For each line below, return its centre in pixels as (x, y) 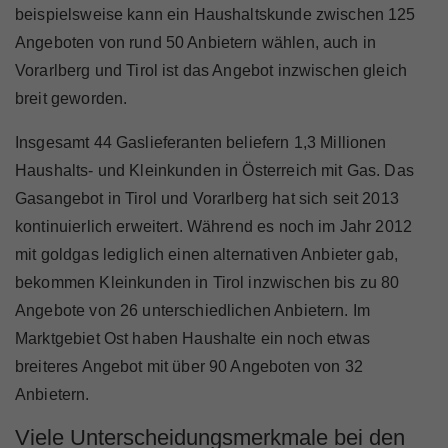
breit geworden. (71, 99)
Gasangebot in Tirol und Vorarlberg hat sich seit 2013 (207, 199)
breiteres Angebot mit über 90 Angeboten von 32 (189, 367)
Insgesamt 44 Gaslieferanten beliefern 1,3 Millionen (201, 143)
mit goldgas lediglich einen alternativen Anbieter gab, (207, 255)
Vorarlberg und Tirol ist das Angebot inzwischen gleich (211, 71)
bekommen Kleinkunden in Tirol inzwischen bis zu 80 (207, 283)
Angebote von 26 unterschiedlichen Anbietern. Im (193, 311)
